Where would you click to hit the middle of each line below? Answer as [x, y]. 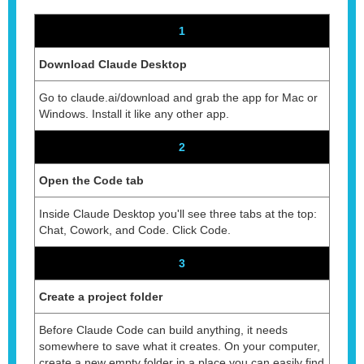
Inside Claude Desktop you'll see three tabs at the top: [178, 213]
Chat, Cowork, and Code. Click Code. [135, 230]
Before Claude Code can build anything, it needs [163, 329]
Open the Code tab [91, 180]
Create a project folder [101, 296]
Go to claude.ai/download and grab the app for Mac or [178, 97]
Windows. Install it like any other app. [134, 113]
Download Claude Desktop [113, 64]
